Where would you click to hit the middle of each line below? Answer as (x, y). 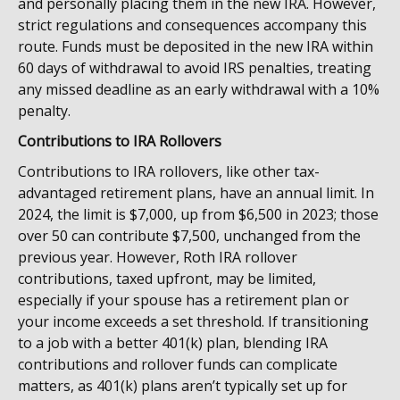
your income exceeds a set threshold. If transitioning (193, 321)
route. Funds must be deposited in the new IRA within (196, 46)
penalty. (44, 111)
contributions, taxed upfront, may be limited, (167, 279)
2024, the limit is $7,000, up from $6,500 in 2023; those (198, 214)
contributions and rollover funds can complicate (178, 364)
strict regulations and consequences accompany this (192, 25)
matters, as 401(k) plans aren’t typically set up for (183, 386)
